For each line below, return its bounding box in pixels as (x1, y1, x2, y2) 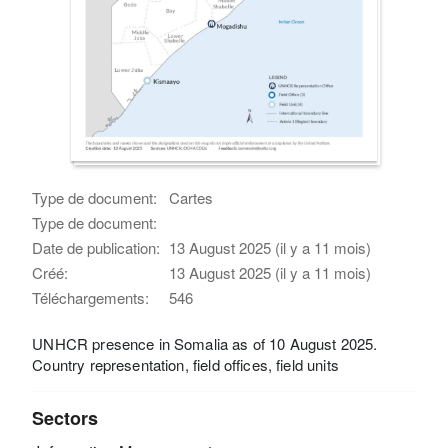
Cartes (169, 186, 214, 208)
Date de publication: (32, 236, 161, 258)
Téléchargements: (32, 286, 150, 308)
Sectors (32, 404, 99, 431)
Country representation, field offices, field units (32, 353, 339, 375)
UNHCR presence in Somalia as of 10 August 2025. (32, 332, 378, 354)
